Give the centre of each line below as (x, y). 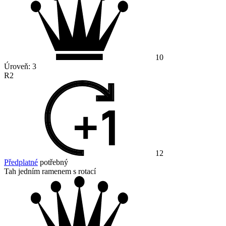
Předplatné (21, 162)
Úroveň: (18, 67)
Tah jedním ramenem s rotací (50, 172)
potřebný (53, 162)
